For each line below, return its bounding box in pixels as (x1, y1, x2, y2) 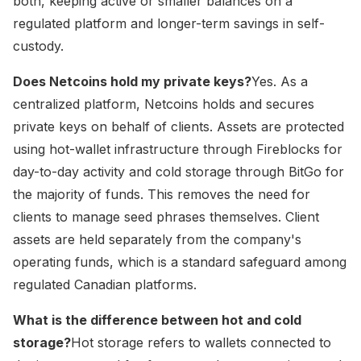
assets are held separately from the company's (13, 230, 301, 247)
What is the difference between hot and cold (13, 311, 301, 328)
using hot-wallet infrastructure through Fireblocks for (13, 140, 342, 157)
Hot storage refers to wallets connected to (71, 334, 331, 351)
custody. (13, 37, 64, 54)
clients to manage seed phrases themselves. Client (13, 208, 319, 225)
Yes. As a (251, 73, 308, 89)
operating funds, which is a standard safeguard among (13, 253, 346, 270)
